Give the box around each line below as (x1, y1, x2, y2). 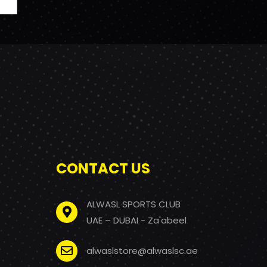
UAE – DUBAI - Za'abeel (86, 213, 187, 226)
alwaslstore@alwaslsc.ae (86, 244, 198, 257)
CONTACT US (56, 158, 151, 178)
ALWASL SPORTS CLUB (86, 197, 181, 210)
